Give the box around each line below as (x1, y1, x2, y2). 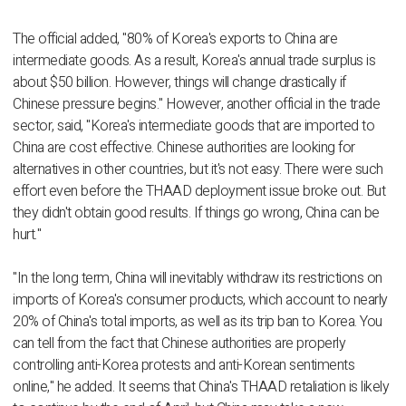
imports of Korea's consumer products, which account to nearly (13, 289, 388, 311)
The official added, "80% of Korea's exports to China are (13, 28, 337, 50)
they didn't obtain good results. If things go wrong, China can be (13, 202, 380, 224)
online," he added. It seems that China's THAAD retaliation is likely (13, 376, 389, 398)
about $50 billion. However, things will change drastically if (13, 72, 346, 93)
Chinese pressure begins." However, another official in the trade (13, 93, 380, 115)
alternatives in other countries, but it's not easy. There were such (13, 159, 383, 180)
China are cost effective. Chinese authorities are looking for (13, 137, 355, 159)
